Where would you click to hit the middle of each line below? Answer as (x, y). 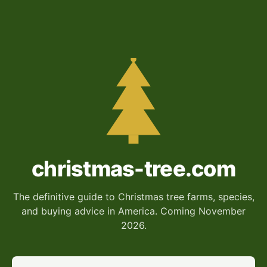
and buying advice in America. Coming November (133, 211)
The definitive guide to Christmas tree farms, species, (133, 197)
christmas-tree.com (133, 169)
